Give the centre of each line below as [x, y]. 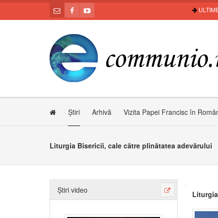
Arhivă [102, 112]
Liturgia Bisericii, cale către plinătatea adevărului [131, 145]
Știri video [73, 190]
